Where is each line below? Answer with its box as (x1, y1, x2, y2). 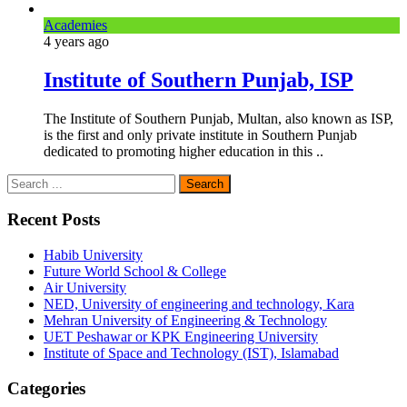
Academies (44, 16, 107, 33)
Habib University (44, 246, 143, 263)
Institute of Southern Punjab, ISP (44, 67, 353, 92)
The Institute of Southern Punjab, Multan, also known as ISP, (44, 110, 393, 126)
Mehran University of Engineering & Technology (44, 312, 327, 328)
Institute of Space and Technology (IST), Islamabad (44, 344, 339, 361)
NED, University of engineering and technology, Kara (44, 295, 354, 312)
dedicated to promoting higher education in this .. (44, 143, 323, 159)
